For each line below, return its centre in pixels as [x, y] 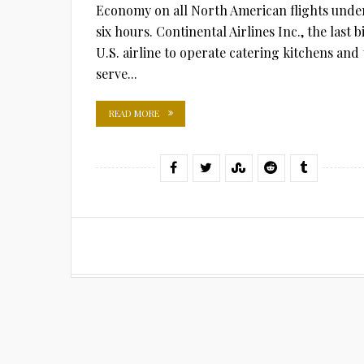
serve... [117, 74]
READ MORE [134, 113]
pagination [134, 271]
